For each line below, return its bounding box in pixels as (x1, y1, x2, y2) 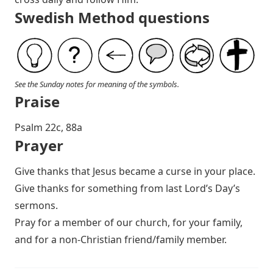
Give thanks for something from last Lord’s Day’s (15, 182, 240, 196)
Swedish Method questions (15, 7, 210, 27)
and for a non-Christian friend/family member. (15, 233, 227, 247)
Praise (15, 91, 60, 112)
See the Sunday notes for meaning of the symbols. (15, 79, 179, 90)
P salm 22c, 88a (15, 121, 82, 135)
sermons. (15, 199, 58, 213)
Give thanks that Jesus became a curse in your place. (15, 165, 255, 179)
